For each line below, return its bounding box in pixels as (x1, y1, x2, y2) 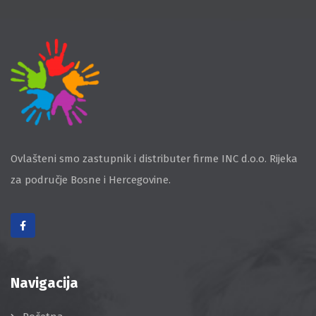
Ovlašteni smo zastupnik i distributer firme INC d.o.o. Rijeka (11, 152, 298, 165)
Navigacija (11, 274, 78, 291)
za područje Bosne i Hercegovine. (11, 173, 171, 186)
